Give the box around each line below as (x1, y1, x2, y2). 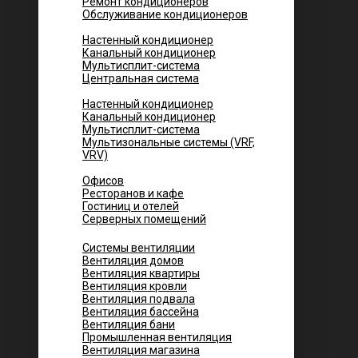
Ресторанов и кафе (82, 187, 184, 200)
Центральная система (82, 72, 199, 85)
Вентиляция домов (82, 254, 184, 267)
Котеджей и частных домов (82, 85, 228, 97)
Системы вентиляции (82, 241, 195, 254)
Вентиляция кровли (82, 280, 187, 292)
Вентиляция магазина (82, 344, 200, 356)
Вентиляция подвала (82, 292, 195, 305)
